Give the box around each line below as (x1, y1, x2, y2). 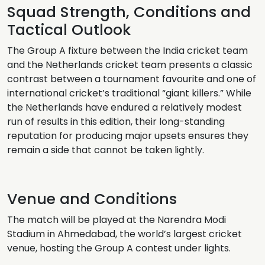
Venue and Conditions (7, 189, 177, 209)
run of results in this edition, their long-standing (7, 115, 225, 128)
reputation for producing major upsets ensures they (7, 129, 248, 143)
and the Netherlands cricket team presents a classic (7, 58, 253, 72)
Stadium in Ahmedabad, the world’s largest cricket (7, 227, 242, 241)
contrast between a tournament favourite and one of (7, 72, 256, 86)
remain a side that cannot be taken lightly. (7, 143, 204, 157)
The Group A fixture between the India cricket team (7, 44, 248, 57)
